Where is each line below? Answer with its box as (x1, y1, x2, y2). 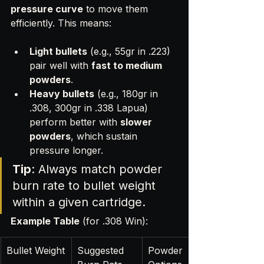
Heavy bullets (29, 87, 94, 100)
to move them (83, 2, 151, 15)
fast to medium (91, 59, 164, 71)
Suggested (77, 244, 127, 256)
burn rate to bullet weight (12, 178, 159, 193)
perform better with (29, 115, 120, 128)
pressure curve (11, 2, 83, 15)
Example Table (11, 214, 80, 227)
